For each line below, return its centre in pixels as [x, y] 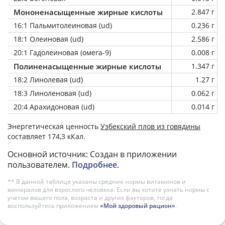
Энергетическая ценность [54, 126]
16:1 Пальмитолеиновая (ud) [63, 25]
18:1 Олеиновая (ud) [48, 39]
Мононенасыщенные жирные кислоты [88, 12]
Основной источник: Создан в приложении [92, 154]
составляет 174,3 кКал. [46, 136]
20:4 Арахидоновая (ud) [54, 106]
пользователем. [40, 164]
